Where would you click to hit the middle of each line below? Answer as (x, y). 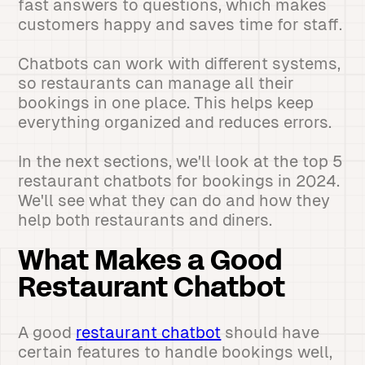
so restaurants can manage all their (156, 83)
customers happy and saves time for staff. (180, 24)
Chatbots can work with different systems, (180, 64)
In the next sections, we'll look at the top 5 (181, 161)
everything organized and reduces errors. (175, 122)
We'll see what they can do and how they (174, 200)
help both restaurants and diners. (145, 220)
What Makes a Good (151, 263)
